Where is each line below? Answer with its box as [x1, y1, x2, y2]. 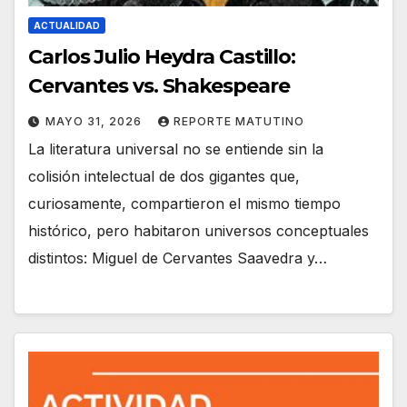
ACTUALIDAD [34, 20, 100, 32]
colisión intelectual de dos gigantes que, [28, 167, 300, 186]
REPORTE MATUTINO [174, 114, 304, 129]
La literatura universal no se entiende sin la [28, 140, 323, 159]
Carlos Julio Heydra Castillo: [28, 45, 296, 70]
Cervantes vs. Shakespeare [28, 74, 290, 99]
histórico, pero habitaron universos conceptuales [28, 222, 369, 241]
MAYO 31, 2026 [45, 114, 145, 129]
